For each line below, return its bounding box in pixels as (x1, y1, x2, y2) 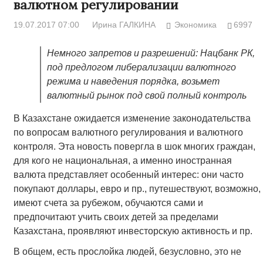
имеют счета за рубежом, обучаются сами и (13, 198, 203, 208)
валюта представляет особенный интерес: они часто (13, 170, 244, 180)
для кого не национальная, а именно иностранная (13, 156, 232, 166)
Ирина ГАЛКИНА (92, 20, 156, 30)
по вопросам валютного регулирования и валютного (13, 127, 243, 138)
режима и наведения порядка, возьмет (46, 76, 220, 87)
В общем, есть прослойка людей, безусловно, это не (13, 247, 241, 257)
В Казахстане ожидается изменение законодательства (13, 113, 251, 124)
